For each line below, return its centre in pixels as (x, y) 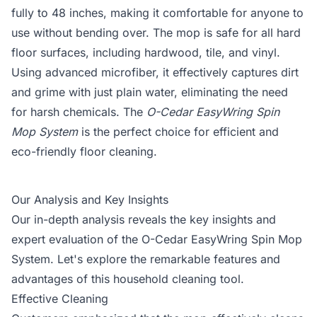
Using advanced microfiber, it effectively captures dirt (155, 72)
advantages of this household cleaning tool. (128, 279)
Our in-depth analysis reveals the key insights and (144, 219)
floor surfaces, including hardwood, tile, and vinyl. (146, 52)
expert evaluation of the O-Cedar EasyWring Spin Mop (157, 239)
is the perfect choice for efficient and (178, 132)
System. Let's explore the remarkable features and (146, 259)
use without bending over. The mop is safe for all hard (156, 33)
